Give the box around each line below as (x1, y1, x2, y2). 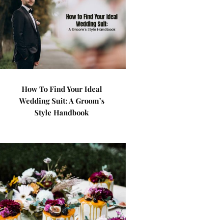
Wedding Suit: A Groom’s (19, 96, 105, 106)
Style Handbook (34, 108, 89, 117)
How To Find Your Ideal (21, 84, 102, 94)
